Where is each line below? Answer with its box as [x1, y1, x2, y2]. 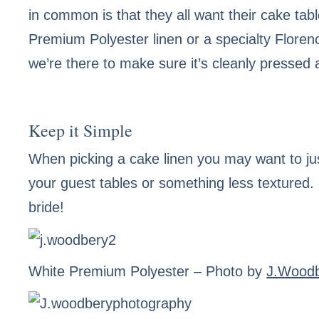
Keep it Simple [28, 119, 133, 142]
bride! [28, 199, 65, 215]
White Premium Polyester [28, 263, 190, 279]
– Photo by [189, 263, 267, 279]
